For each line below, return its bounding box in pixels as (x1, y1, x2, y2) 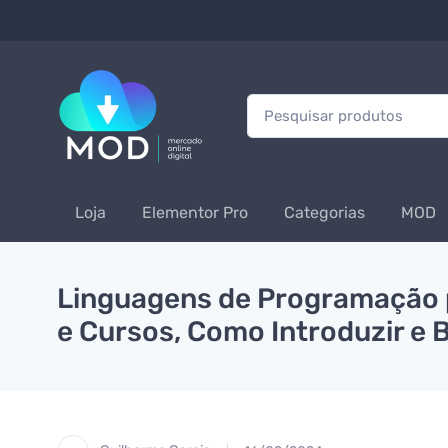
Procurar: (246, 94, 306, 112)
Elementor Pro (142, 203, 248, 222)
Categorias (284, 203, 365, 222)
